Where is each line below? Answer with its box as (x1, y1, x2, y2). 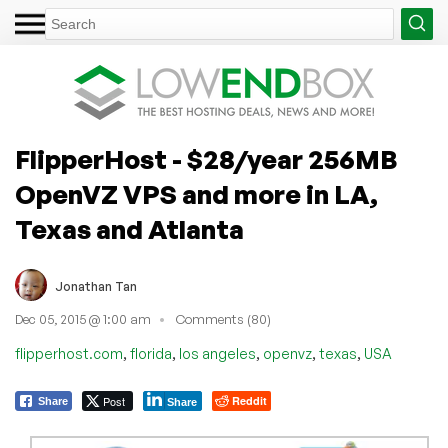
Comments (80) (176, 311, 271, 328)
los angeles (179, 344, 256, 362)
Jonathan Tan (55, 278, 137, 294)
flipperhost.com (15, 344, 123, 362)
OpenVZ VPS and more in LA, (15, 178, 378, 210)
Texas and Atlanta (15, 213, 244, 245)
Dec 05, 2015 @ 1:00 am (15, 311, 151, 328)
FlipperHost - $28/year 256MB (15, 143, 397, 175)
